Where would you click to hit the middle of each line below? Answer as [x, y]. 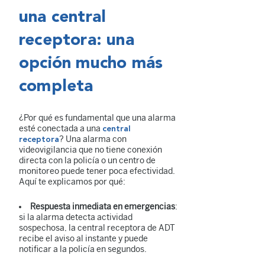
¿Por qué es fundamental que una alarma [97, 118]
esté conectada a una [61, 128]
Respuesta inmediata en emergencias [103, 206]
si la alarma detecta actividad [76, 217]
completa [56, 87]
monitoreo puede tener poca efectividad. [97, 171]
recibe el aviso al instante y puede [83, 238]
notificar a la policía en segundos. [83, 249]
